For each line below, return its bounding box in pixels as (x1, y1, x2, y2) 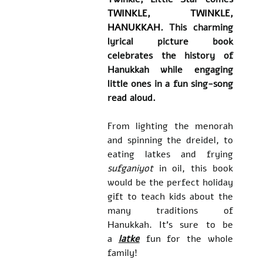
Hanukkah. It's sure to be (107, 218, 233, 232)
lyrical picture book (107, 35, 233, 49)
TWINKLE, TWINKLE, (107, 7, 233, 21)
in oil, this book (159, 162, 233, 176)
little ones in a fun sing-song (107, 77, 233, 91)
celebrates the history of (107, 49, 233, 63)
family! (107, 247, 137, 260)
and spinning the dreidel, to (107, 134, 233, 147)
